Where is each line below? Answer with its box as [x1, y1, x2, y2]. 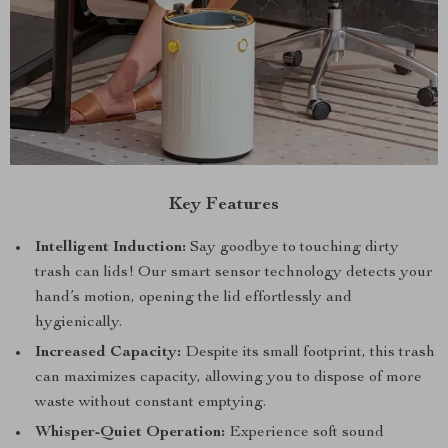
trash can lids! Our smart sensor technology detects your [35, 265, 433, 281]
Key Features [169, 196, 279, 214]
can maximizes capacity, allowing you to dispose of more [35, 370, 422, 386]
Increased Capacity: [35, 345, 181, 361]
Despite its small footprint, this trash [181, 345, 435, 361]
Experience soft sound [225, 425, 384, 441]
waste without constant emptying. [35, 395, 266, 411]
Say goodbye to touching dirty [186, 240, 399, 256]
